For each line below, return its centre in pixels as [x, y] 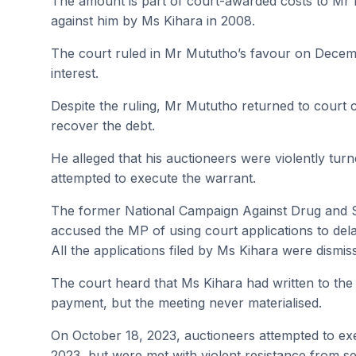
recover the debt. [103, 126]
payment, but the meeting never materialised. [186, 303]
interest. [75, 73]
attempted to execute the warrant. [153, 178]
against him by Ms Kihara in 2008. [153, 21]
